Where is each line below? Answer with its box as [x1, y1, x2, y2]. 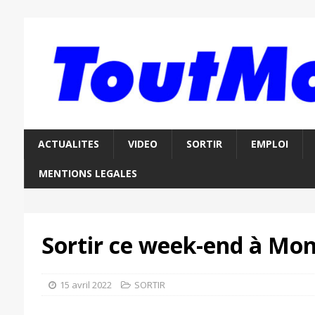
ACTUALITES [37, 137, 99, 151]
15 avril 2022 [59, 278, 112, 292]
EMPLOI [250, 137, 288, 151]
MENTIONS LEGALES [38, 167, 137, 181]
